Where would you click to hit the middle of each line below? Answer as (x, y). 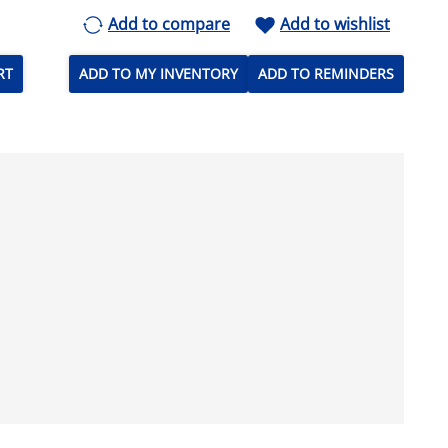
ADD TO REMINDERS (325, 74)
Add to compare (168, 23)
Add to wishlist (334, 23)
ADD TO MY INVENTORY (158, 74)
